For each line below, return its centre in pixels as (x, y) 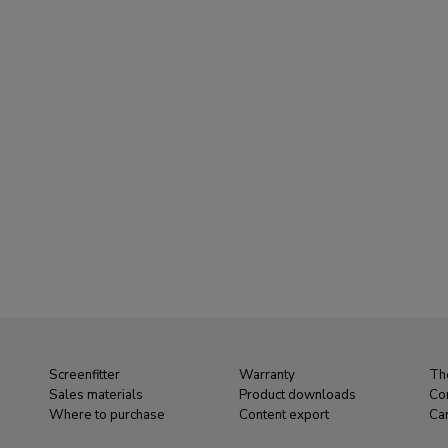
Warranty (267, 375)
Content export (284, 415)
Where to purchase (107, 415)
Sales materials (96, 395)
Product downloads (297, 395)
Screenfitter (84, 375)
